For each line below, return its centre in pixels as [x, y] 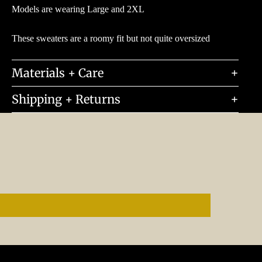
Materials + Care [58, 73]
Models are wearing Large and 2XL [78, 9]
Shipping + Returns [66, 99]
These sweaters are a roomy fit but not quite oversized [111, 38]
